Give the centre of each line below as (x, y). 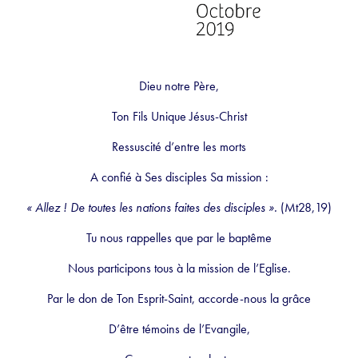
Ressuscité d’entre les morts (179, 146)
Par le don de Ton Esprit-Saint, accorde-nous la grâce (179, 298)
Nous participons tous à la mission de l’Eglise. (179, 268)
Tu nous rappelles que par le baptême (179, 237)
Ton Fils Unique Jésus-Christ (179, 116)
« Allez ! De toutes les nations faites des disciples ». (152, 207)
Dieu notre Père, (179, 86)
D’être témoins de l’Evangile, (179, 328)
